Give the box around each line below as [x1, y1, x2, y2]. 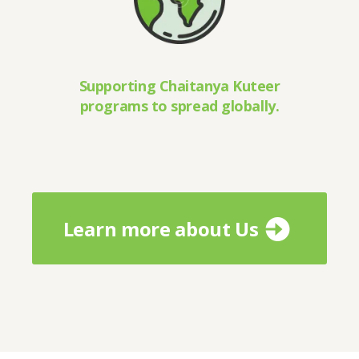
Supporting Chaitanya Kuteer [79, 76, 280, 96]
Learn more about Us [63, 215, 259, 242]
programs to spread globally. [79, 96, 280, 116]
